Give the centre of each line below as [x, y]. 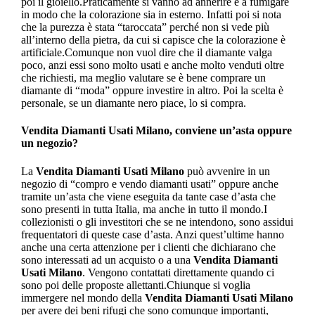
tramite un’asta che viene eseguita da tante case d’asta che [148, 196]
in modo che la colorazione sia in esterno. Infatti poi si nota [151, 15]
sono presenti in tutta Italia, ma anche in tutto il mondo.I [144, 209]
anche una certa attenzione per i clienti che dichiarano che [148, 247]
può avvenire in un [227, 171]
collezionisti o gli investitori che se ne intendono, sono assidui [157, 221]
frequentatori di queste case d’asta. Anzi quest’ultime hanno [152, 234]
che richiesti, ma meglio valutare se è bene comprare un [143, 78]
